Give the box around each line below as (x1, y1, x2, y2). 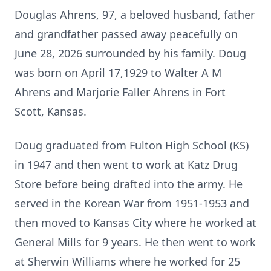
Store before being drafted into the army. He (15, 177, 243, 191)
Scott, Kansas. (15, 104, 87, 119)
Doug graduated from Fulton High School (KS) (15, 138, 249, 152)
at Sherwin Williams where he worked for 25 (15, 254, 240, 269)
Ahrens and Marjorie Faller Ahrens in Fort (15, 85, 226, 99)
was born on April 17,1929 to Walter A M (15, 65, 221, 80)
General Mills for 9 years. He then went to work (15, 235, 256, 249)
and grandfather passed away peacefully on (15, 27, 238, 41)
